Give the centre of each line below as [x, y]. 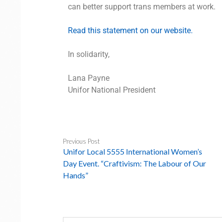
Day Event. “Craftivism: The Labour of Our [134, 163]
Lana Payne [88, 78]
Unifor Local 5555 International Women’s [132, 151]
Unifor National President [111, 90]
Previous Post [81, 141]
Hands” [75, 175]
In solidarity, [88, 54]
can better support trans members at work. [141, 7]
